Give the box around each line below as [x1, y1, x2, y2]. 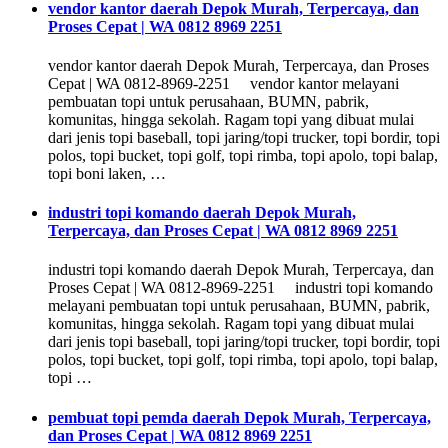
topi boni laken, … [48, 164, 166, 182]
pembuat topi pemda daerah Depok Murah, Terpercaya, [48, 408, 431, 426]
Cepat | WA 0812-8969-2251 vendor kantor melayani [48, 74, 399, 92]
